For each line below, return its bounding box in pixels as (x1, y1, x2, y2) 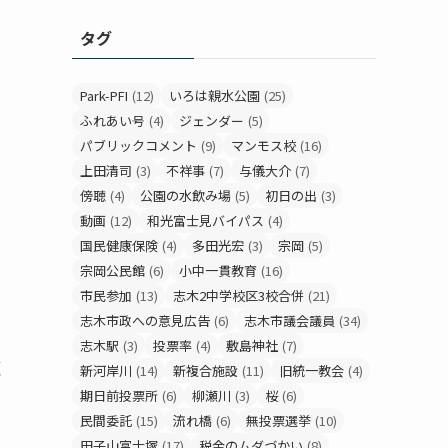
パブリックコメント (80, 135, 197, 155)
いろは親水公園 (169, 85, 260, 105)
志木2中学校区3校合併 (173, 285, 304, 305)
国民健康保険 (80, 235, 158, 255)
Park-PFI (80, 85, 128, 105)
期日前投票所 (80, 385, 158, 405)
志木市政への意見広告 (80, 310, 210, 330)
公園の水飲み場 (140, 185, 231, 205)
